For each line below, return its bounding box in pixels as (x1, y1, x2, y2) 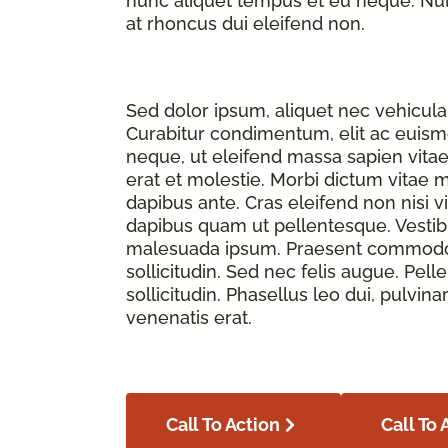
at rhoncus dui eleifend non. (126, 12, 365, 34)
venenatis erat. (126, 306, 252, 328)
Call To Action (166, 413, 280, 435)
